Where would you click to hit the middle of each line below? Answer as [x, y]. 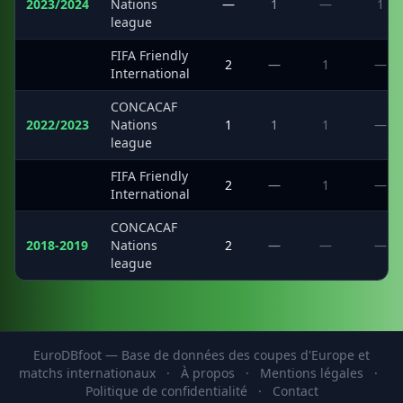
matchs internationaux [89, 373]
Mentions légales [311, 373]
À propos [207, 373]
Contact [295, 391]
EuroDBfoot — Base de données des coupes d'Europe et [201, 355]
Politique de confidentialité [166, 391]
